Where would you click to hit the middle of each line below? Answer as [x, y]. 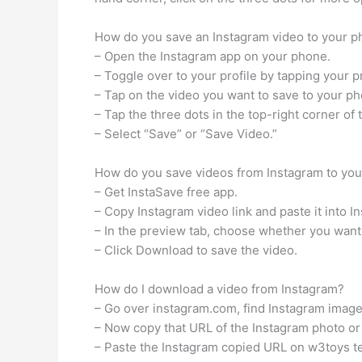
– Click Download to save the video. [196, 250]
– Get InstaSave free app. [166, 192]
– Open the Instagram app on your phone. [213, 56]
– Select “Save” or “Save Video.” [186, 134]
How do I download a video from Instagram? [219, 289]
